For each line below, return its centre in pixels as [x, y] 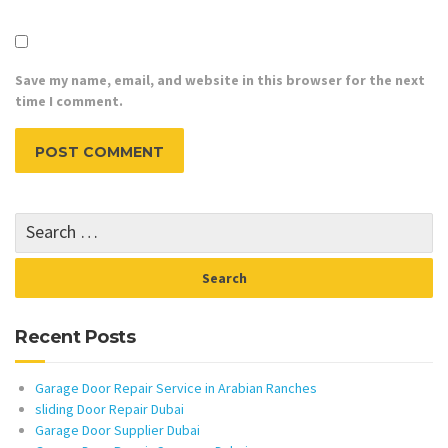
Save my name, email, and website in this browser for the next [220, 80]
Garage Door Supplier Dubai [117, 430]
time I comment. [69, 101]
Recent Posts [75, 337]
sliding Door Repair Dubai [109, 409]
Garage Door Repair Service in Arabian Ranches [176, 388]
